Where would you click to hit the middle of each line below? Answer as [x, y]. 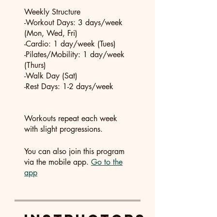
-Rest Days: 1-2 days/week [69, 86]
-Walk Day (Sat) [51, 76]
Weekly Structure [52, 12]
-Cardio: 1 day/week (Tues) [70, 44]
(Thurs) [35, 65]
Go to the [107, 162]
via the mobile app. [56, 162]
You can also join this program [74, 151]
